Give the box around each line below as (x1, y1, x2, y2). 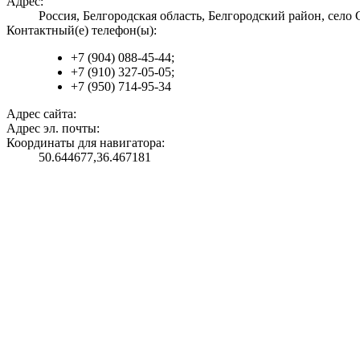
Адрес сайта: (6, 106, 76, 121)
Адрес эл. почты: (6, 121, 100, 135)
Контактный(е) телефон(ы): (6, 22, 157, 37)
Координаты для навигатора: (6, 135, 165, 149)
